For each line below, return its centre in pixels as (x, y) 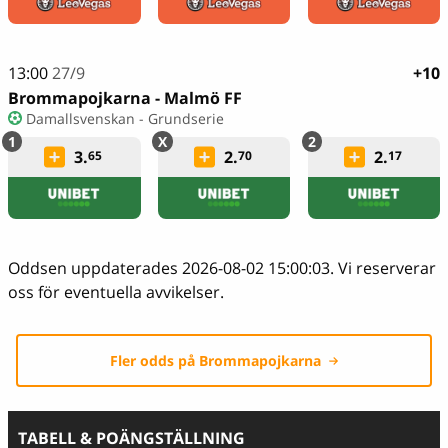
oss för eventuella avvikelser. (116, 291)
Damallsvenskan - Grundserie (124, 118)
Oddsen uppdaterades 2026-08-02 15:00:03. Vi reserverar (222, 267)
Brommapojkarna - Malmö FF (125, 97)
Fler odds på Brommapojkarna (215, 361)
